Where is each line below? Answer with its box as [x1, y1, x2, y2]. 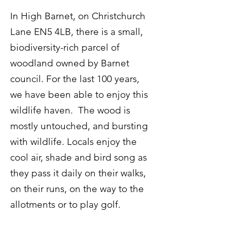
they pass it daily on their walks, [10, 167, 146, 179]
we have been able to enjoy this [10, 89, 148, 100]
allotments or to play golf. [10, 199, 121, 210]
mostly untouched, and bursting [10, 120, 148, 132]
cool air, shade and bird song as [10, 152, 147, 163]
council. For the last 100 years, [10, 73, 139, 85]
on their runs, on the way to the [10, 183, 144, 195]
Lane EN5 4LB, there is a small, [10, 26, 143, 37]
